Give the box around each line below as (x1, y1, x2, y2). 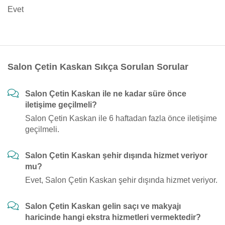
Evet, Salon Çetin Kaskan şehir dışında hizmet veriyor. (25, 176, 217, 184)
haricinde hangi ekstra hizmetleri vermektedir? (25, 213, 201, 221)
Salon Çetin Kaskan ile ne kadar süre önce (25, 89, 186, 98)
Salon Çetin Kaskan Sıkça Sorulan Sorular (8, 62, 188, 72)
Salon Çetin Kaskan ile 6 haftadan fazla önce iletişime (25, 114, 217, 123)
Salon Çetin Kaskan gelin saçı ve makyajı (25, 202, 181, 210)
